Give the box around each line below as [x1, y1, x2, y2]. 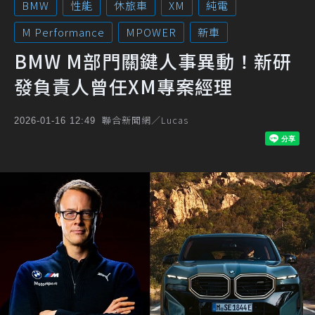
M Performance [22, 25, 105, 39]
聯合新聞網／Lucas [102, 113, 188, 127]
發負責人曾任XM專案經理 [14, 73, 233, 99]
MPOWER [126, 25, 176, 39]
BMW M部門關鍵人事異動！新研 [14, 48, 292, 74]
